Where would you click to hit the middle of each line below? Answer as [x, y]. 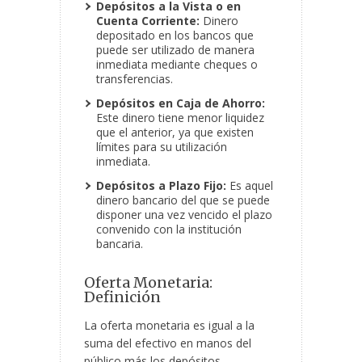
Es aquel [250, 186]
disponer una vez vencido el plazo [184, 215]
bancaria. [120, 244]
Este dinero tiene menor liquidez [180, 118]
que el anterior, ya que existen [175, 133]
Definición [122, 297]
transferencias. [135, 79]
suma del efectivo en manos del [168, 343]
